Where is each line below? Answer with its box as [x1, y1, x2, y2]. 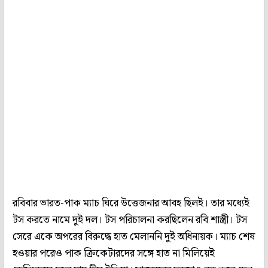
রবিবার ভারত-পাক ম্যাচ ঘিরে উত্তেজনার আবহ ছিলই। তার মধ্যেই [13, 194, 249, 212]
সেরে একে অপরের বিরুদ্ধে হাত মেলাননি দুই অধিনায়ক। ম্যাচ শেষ [13, 228, 255, 245]
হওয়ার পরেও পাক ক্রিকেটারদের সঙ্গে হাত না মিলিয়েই [13, 245, 215, 262]
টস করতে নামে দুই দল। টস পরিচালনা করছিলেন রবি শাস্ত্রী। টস [13, 211, 247, 229]
